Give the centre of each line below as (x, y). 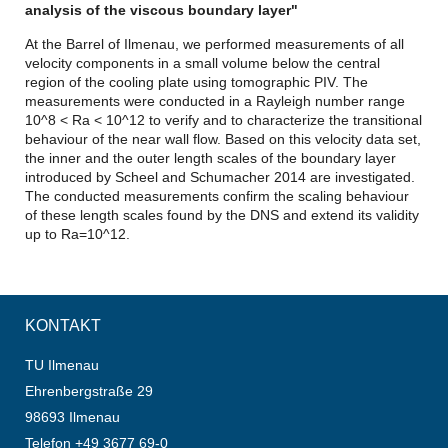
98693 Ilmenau (72, 417)
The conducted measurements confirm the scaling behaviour (217, 195)
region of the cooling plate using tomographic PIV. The (196, 81)
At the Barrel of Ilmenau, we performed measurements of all (214, 43)
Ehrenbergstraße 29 (89, 391)
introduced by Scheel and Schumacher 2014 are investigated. (220, 176)
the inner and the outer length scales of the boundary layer (210, 157)
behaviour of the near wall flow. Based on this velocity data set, (223, 138)
